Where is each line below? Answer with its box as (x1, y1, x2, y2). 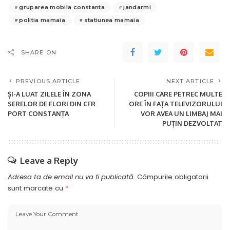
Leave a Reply (20, 155, 78, 166)
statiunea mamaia (84, 16, 140, 24)
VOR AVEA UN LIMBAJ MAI (141, 109, 222, 118)
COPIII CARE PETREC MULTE (134, 89, 222, 98)
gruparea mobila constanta (19, 3, 105, 11)
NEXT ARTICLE (166, 77, 214, 85)
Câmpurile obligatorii (137, 171, 208, 182)
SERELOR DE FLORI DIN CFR (8, 99, 95, 108)
